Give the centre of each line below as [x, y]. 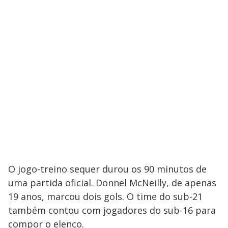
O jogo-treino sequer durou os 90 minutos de [107, 169]
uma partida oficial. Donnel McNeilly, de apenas [112, 182]
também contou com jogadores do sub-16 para [112, 210]
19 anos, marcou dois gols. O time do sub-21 [105, 196]
